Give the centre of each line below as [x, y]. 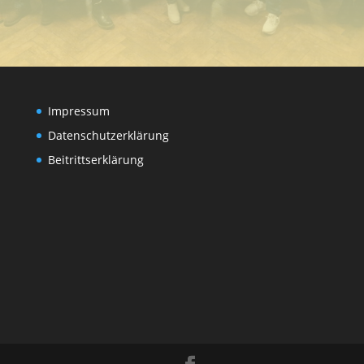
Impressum [78, 110]
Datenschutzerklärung [108, 135]
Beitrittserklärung [95, 159]
